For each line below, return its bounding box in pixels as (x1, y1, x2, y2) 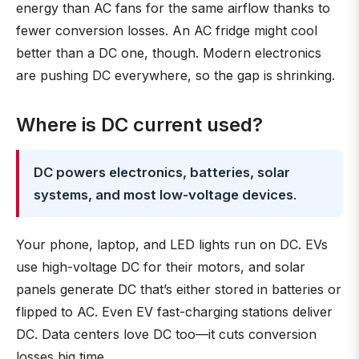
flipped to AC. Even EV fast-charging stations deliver (16, 304, 333, 320)
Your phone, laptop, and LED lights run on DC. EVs (16, 236, 328, 252)
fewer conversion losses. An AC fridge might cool (16, 22, 317, 38)
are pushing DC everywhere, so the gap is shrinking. (16, 67, 335, 83)
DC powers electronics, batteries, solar (34, 164, 290, 180)
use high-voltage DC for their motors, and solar (16, 259, 305, 275)
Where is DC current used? (16, 113, 263, 136)
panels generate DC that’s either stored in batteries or (16, 281, 341, 297)
